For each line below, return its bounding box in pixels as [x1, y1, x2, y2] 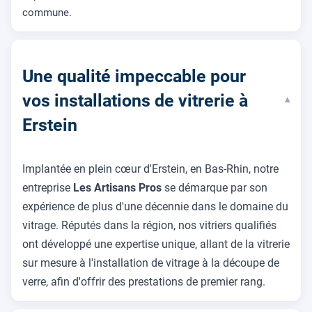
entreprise [22, 181, 73, 195]
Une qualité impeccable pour [22, 65, 246, 86]
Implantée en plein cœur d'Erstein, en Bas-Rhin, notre [22, 162, 279, 176]
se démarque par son [162, 181, 267, 195]
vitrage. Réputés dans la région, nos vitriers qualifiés [22, 219, 276, 233]
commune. [22, 6, 72, 19]
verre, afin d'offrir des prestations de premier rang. [22, 275, 265, 289]
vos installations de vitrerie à [22, 90, 248, 111]
